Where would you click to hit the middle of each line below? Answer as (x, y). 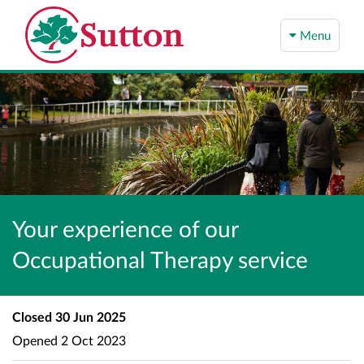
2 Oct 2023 (92, 340)
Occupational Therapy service (160, 259)
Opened (35, 340)
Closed (32, 316)
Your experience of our (125, 228)
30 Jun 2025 (89, 316)
